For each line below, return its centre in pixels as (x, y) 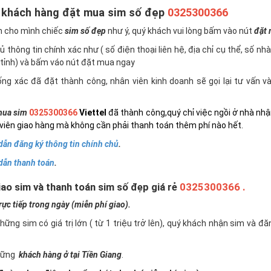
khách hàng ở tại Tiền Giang (70, 255)
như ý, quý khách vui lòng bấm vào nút (180, 31)
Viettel (94, 113)
